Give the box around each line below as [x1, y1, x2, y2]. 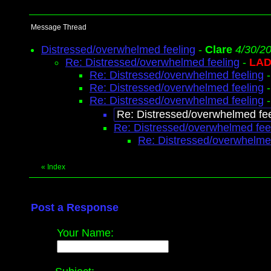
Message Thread [31, 23, 87, 31]
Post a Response [31, 201, 119, 214]
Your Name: [57, 227, 114, 239]
